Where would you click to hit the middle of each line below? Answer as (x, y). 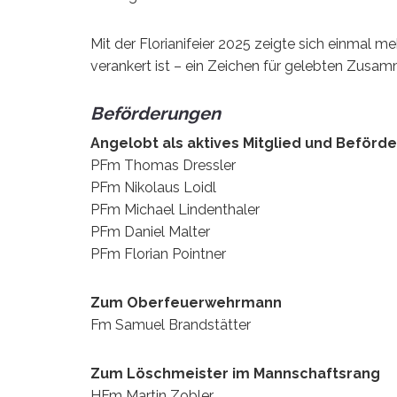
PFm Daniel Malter (150, 231)
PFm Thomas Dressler (163, 165)
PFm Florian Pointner (158, 253)
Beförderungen (156, 113)
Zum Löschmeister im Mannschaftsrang (235, 373)
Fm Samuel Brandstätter (172, 324)
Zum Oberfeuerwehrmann (186, 302)
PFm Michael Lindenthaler (175, 209)
